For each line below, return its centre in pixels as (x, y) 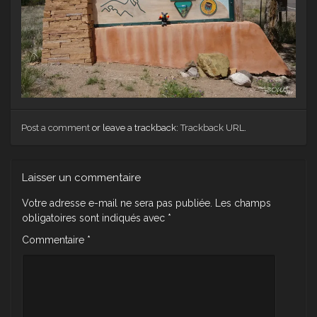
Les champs (243, 203)
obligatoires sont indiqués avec (95, 218)
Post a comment (56, 128)
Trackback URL (212, 128)
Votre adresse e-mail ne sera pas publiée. (117, 203)
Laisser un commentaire (81, 178)
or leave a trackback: (135, 128)
